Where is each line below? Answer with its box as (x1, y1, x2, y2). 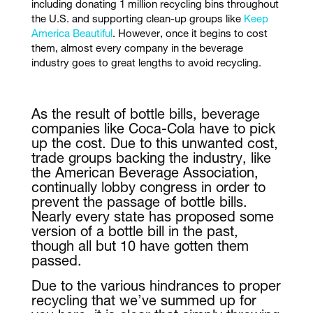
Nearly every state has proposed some (31, 212, 274, 226)
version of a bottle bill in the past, (31, 226, 238, 241)
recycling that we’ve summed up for (31, 296, 256, 310)
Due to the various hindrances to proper (31, 281, 281, 296)
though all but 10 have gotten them (31, 241, 249, 256)
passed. (31, 256, 86, 270)
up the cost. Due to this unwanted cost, (31, 138, 278, 153)
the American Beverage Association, (31, 168, 259, 182)
